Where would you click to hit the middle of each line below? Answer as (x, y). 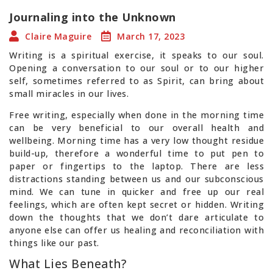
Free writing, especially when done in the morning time (136, 115)
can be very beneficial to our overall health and (136, 127)
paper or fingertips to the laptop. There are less (136, 166)
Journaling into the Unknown (93, 17)
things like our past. (54, 243)
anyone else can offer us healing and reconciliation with (136, 230)
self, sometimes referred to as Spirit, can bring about (136, 80)
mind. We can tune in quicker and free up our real (136, 191)
